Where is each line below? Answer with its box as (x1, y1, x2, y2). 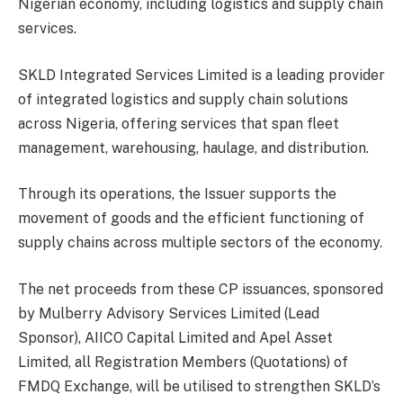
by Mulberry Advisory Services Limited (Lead (18, 305, 319, 323)
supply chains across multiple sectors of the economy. (18, 234, 382, 252)
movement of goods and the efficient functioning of (18, 210, 364, 228)
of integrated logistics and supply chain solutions (18, 90, 348, 108)
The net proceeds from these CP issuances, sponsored (18, 281, 383, 299)
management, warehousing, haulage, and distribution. (18, 139, 369, 157)
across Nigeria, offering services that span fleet (18, 114, 339, 132)
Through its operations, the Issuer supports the (18, 185, 336, 203)
